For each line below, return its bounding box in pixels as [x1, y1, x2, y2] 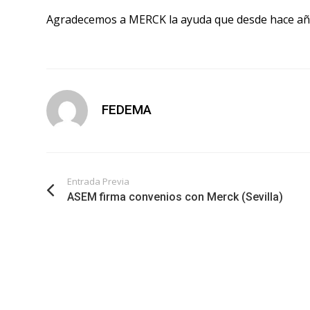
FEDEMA [102, 102, 152, 118]
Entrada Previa [67, 175, 129, 188]
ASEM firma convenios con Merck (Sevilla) [67, 190, 283, 203]
